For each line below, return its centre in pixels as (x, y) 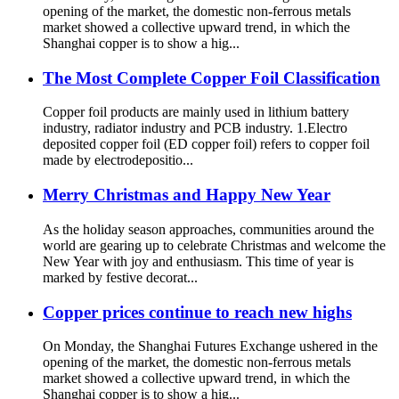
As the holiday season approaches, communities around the (208, 229)
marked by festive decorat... (120, 277)
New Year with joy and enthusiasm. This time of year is (198, 261)
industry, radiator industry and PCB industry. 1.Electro (195, 128)
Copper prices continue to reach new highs (197, 312)
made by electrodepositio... (118, 160)
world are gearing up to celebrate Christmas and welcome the (214, 245)
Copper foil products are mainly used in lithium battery (196, 112)
